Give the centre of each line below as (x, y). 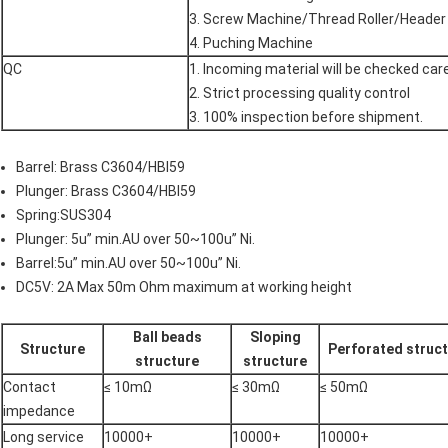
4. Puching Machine (251, 43)
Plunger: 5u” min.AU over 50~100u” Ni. (135, 239)
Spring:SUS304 (63, 215)
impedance (39, 411)
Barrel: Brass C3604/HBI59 (100, 167)
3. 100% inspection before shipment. (306, 117)
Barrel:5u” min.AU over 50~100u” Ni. (128, 263)
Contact (29, 387)
